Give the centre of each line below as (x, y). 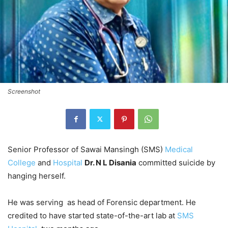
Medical (179, 149)
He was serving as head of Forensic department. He (102, 202)
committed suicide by (176, 162)
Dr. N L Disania (110, 162)
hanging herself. (37, 176)
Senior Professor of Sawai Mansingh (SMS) (86, 149)
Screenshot (24, 91)
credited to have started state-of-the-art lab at (92, 215)
